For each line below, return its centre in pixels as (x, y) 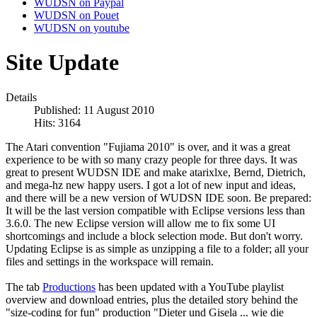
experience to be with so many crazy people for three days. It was (151, 159)
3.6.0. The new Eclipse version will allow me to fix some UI (140, 223)
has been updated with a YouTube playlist (190, 287)
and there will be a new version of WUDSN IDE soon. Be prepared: (158, 197)
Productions (69, 287)
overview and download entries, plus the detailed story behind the (152, 299)
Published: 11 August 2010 (94, 110)
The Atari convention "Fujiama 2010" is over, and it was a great (148, 146)
